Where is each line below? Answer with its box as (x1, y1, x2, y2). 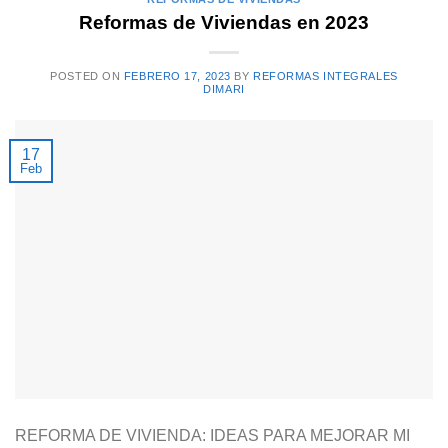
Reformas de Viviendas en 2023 (79, 11, 369, 33)
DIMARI (203, 82, 245, 95)
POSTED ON (50, 69, 124, 82)
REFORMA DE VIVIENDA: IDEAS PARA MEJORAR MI (15, 426, 410, 444)
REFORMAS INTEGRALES (253, 69, 398, 82)
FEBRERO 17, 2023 (123, 69, 231, 82)
